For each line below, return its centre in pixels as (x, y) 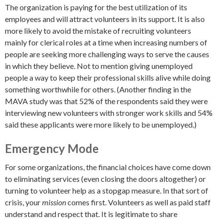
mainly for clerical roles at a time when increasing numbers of (106, 43)
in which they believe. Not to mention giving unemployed (99, 66)
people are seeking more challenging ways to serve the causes (107, 54)
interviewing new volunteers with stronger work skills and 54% (109, 113)
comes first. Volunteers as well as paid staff (138, 202)
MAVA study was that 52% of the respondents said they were (106, 101)
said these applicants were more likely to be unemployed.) (101, 125)
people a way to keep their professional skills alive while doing (108, 78)
